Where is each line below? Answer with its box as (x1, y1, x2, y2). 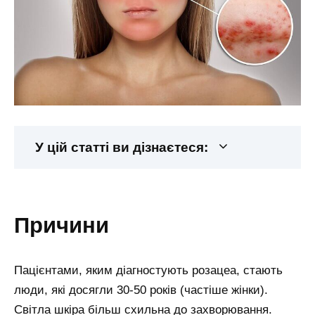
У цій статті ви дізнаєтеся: (35, 140, 208, 155)
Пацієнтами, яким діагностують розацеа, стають (14, 263, 283, 277)
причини (30, 213, 109, 238)
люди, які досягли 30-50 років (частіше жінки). (14, 283, 268, 297)
